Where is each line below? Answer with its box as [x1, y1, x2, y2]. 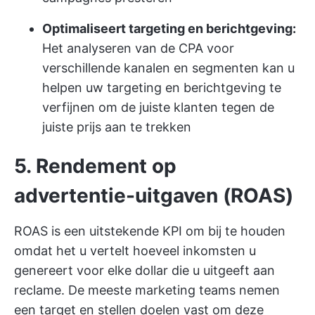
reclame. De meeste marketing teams [14, 283, 239, 297]
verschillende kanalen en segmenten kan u [42, 60, 295, 75]
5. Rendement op [14, 154, 176, 178]
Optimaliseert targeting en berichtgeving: [42, 21, 296, 36]
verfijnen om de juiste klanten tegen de [42, 100, 274, 115]
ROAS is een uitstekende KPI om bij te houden [14, 224, 285, 238]
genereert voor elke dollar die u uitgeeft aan [14, 263, 275, 278]
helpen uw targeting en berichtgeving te [42, 80, 281, 95]
